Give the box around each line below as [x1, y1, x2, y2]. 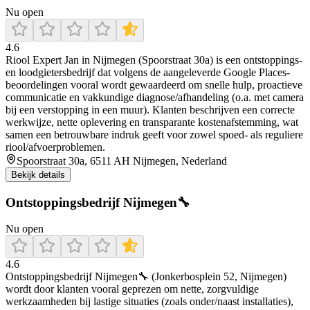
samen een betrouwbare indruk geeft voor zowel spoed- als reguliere [6, 128, 303, 140]
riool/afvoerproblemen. [6, 140, 105, 153]
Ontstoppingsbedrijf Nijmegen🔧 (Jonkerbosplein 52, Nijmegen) [6, 271, 286, 283]
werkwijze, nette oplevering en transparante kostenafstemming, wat [6, 116, 298, 128]
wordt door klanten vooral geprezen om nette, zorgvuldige [6, 283, 259, 295]
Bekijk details [11, 169, 65, 180]
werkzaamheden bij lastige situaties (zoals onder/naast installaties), [6, 295, 293, 308]
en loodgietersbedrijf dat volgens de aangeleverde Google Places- [6, 66, 290, 78]
